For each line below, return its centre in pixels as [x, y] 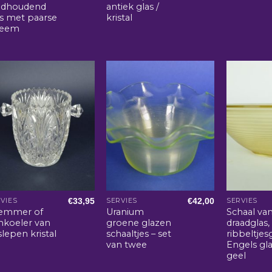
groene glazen [139, 223]
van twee [127, 245]
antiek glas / [133, 7]
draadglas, [248, 223]
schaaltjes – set [139, 234]
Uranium [125, 212]
